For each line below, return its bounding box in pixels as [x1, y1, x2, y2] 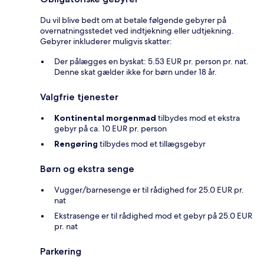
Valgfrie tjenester [40, 91, 118, 103]
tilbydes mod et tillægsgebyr [98, 138, 206, 150]
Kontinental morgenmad [54, 113, 156, 124]
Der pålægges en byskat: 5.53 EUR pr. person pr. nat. [54, 56, 249, 67]
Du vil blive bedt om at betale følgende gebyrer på [40, 15, 226, 26]
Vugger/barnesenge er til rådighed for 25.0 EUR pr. [54, 184, 244, 196]
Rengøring [54, 138, 98, 150]
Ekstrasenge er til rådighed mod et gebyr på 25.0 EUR [54, 210, 252, 222]
